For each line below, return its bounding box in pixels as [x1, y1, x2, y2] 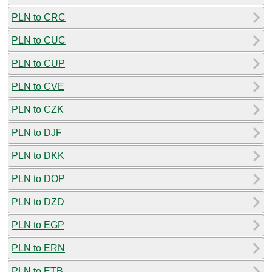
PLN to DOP [12, 173, 65, 184]
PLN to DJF [12, 127, 62, 138]
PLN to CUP [12, 58, 65, 69]
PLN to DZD [12, 196, 64, 207]
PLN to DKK [12, 150, 64, 161]
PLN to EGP [12, 219, 64, 230]
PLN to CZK [12, 104, 64, 115]
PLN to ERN [12, 242, 65, 253]
